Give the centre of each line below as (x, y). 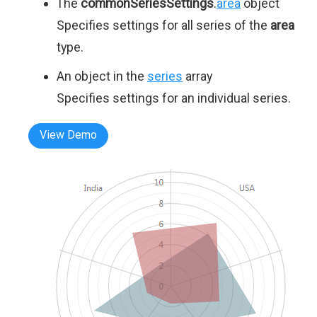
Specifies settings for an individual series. (174, 98)
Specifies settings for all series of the (163, 25)
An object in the (102, 76)
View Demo (68, 135)
